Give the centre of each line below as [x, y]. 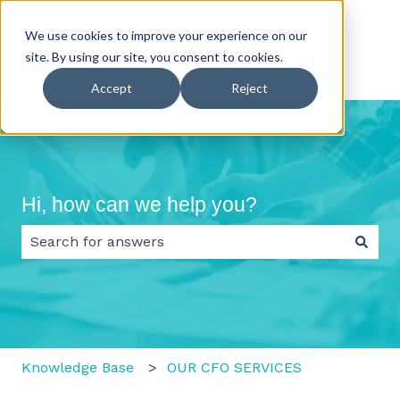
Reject [249, 88]
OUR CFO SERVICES [235, 367]
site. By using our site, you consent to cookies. [154, 57]
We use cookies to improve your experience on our [166, 35]
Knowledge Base [78, 367]
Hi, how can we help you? [139, 204]
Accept [112, 88]
